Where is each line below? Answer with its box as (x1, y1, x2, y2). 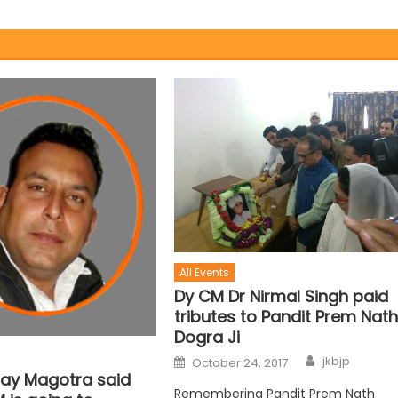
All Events (179, 265, 230, 281)
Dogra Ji (174, 326, 241, 349)
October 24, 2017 (192, 354, 289, 372)
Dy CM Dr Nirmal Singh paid (174, 285, 389, 308)
